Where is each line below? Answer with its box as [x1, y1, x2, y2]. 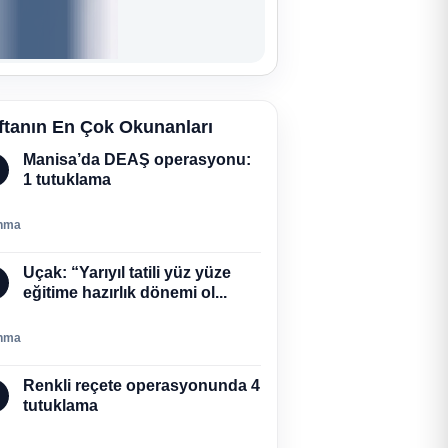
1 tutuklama [23, 171, 111, 188]
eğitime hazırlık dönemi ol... [23, 284, 227, 301]
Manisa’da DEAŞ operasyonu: [23, 151, 251, 168]
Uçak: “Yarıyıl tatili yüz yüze [23, 264, 231, 281]
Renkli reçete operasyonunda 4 [23, 377, 260, 394]
